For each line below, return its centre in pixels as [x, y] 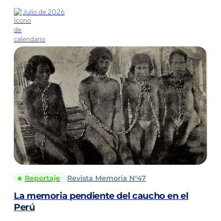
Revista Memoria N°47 [107, 178]
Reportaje [42, 178]
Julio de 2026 [44, 12]
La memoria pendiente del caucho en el [101, 196]
